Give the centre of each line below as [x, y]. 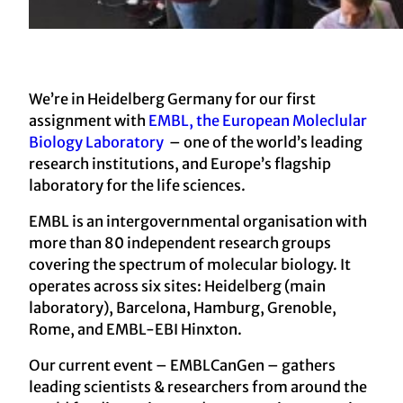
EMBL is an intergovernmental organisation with [198, 221]
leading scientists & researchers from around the [198, 387]
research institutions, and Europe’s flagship [180, 163]
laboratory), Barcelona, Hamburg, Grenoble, [183, 307]
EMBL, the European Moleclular [258, 120]
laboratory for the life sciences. [139, 185]
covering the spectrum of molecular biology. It [190, 264]
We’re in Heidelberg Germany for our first [172, 99]
